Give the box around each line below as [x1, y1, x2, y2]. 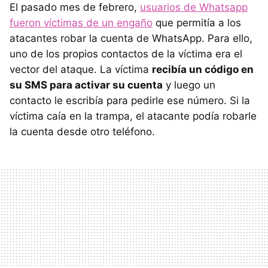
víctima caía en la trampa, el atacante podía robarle [10, 110, 257, 123]
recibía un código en [152, 63, 254, 76]
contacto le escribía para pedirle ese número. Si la [10, 95, 250, 107]
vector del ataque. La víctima [10, 63, 152, 76]
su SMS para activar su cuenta [10, 79, 163, 92]
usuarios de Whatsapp [140, 1, 248, 14]
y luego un [163, 79, 215, 92]
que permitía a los [153, 17, 241, 29]
